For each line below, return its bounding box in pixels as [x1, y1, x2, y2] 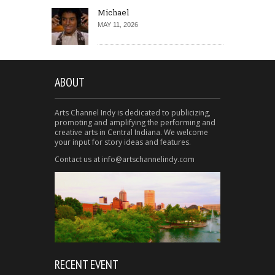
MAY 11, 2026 [98, 20, 138, 28]
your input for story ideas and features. [55, 136, 191, 147]
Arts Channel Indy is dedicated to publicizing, [55, 107, 211, 118]
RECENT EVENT [55, 257, 118, 273]
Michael [98, 6, 129, 18]
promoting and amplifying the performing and [55, 117, 215, 128]
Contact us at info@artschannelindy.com [55, 153, 195, 165]
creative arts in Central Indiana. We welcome [55, 126, 208, 137]
